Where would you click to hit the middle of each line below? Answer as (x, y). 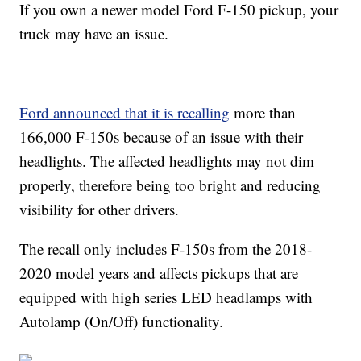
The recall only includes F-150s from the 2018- (166, 249)
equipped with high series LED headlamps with (166, 297)
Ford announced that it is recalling (125, 113)
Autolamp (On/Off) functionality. (122, 322)
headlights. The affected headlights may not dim (167, 161)
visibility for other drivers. (100, 210)
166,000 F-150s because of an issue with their (162, 137)
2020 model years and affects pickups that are (159, 273)
